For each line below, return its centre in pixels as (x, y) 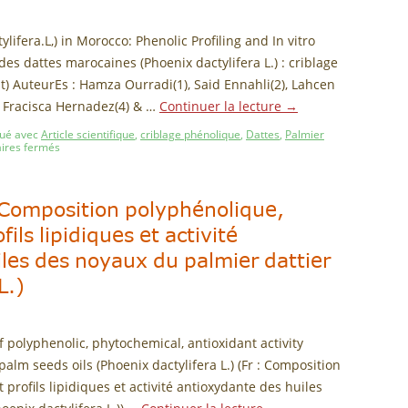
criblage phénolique (190, 134)
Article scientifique (88, 134)
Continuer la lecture (222, 106)
